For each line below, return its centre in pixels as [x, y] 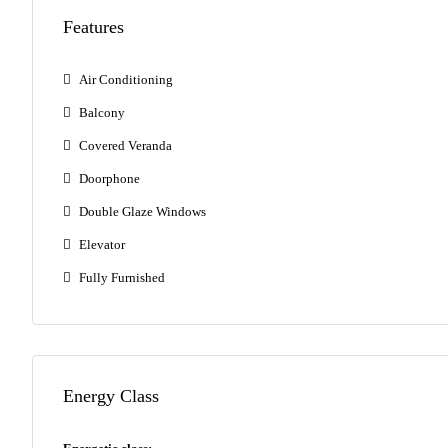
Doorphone [109, 179]
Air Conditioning [126, 80]
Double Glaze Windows [142, 212]
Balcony [102, 113]
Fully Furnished [122, 278]
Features [93, 27]
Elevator [102, 245]
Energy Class [111, 396]
